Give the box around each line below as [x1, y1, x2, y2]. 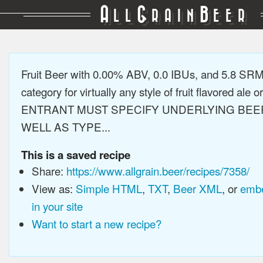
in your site [31, 198, 83, 214]
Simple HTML [75, 180, 142, 196]
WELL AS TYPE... [21, 119, 110, 134]
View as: [31, 180, 76, 196]
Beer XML [173, 180, 222, 196]
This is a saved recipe [21, 147, 130, 163]
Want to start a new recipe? [31, 215, 161, 231]
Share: [31, 163, 66, 178]
